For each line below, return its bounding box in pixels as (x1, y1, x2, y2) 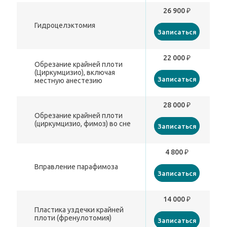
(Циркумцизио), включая (34, 68, 116, 77)
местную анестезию (34, 77, 103, 85)
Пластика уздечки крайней (34, 206, 124, 214)
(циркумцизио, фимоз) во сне (34, 120, 131, 128)
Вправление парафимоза (34, 163, 119, 171)
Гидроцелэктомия (34, 21, 96, 30)
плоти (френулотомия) (34, 214, 112, 222)
